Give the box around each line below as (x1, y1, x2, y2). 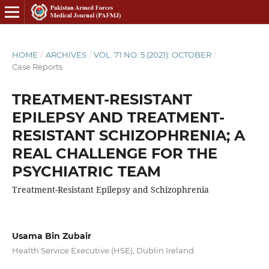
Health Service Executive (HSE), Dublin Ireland (11, 245, 194, 255)
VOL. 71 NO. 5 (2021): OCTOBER (94, 49, 212, 59)
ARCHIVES (45, 49, 86, 59)
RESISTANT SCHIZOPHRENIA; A (11, 126, 245, 144)
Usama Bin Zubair (11, 230, 91, 241)
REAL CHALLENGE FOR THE (11, 144, 217, 162)
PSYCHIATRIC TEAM (11, 162, 161, 180)
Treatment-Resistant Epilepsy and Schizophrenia (11, 183, 209, 195)
